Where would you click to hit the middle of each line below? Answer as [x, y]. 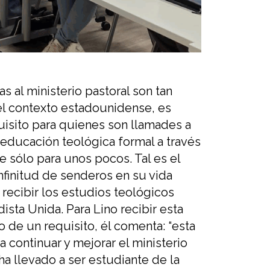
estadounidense [106, 108]
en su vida [143, 176]
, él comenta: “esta [145, 226]
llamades [158, 125]
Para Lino [92, 209]
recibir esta [152, 209]
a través [179, 142]
